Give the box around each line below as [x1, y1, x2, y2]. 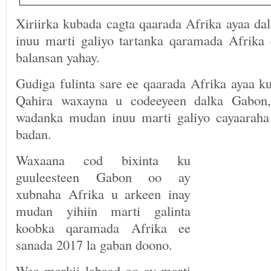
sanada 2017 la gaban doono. [16, 235, 172, 253]
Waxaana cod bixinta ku [16, 151, 191, 169]
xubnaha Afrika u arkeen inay [16, 184, 191, 203]
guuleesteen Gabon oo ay [16, 168, 191, 186]
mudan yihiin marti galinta [16, 201, 191, 220]
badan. [16, 125, 51, 143]
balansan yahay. [16, 48, 100, 66]
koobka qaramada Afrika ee [16, 218, 191, 237]
